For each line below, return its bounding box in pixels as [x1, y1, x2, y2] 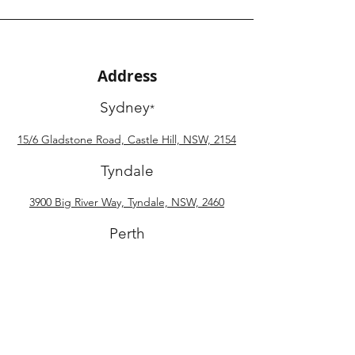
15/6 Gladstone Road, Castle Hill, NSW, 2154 [17, 132, 236, 147]
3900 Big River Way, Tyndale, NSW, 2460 [29, 195, 224, 209]
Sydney [99, 98, 150, 116]
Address [97, 66, 157, 86]
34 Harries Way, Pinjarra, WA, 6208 [43, 258, 211, 272]
